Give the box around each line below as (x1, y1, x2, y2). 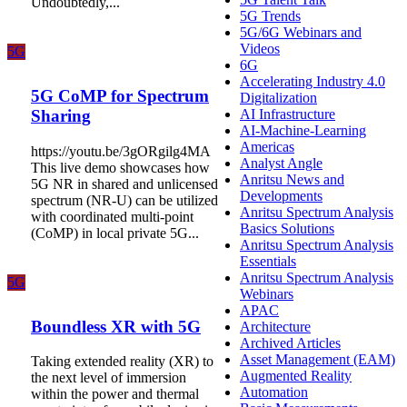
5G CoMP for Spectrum (31, 86, 209, 106)
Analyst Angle (240, 154, 323, 171)
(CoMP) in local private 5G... (31, 224, 199, 241)
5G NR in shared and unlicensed (31, 175, 218, 192)
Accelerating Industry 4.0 (240, 73, 385, 89)
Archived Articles (240, 334, 341, 351)
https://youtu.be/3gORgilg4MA (31, 143, 211, 159)
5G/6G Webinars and (240, 24, 362, 40)
